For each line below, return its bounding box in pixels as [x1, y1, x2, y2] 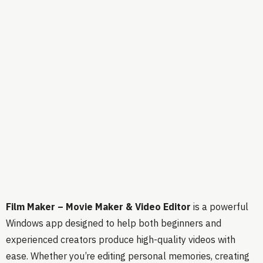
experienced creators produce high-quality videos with [6, 234, 235, 246]
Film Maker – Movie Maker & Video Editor [6, 201, 191, 213]
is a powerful [191, 201, 248, 213]
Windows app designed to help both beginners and [6, 217, 221, 230]
